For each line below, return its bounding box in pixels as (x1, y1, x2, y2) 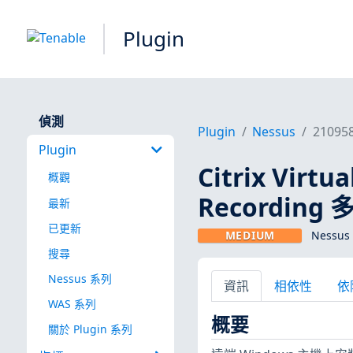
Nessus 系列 (47, 270, 112, 286)
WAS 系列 (47, 295, 96, 311)
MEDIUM (225, 228, 275, 243)
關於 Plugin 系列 (47, 321, 132, 337)
